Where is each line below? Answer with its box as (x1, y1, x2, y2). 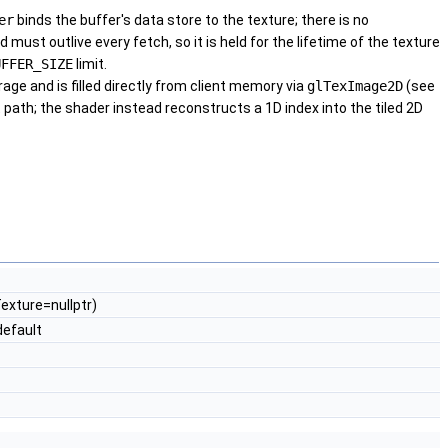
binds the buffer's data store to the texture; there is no (14, 12, 369, 29)
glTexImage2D (307, 78, 403, 95)
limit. (73, 56, 107, 73)
